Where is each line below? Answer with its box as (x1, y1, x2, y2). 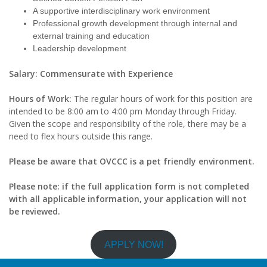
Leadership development (33, 44, 126, 54)
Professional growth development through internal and (33, 18, 237, 29)
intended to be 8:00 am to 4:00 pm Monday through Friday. (9, 105, 237, 117)
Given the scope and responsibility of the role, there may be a (9, 118, 246, 130)
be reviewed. (9, 206, 63, 218)
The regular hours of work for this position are (74, 93, 253, 105)
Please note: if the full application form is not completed (9, 181, 249, 193)
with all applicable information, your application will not (9, 193, 247, 205)
